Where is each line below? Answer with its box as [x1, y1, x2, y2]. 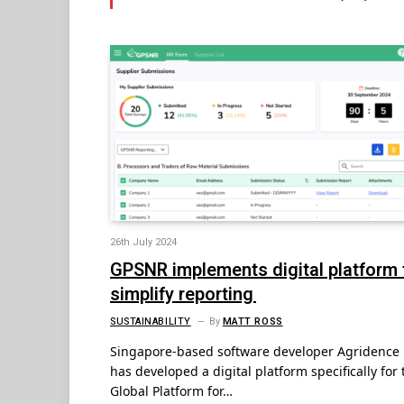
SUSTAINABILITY [110, 314, 191, 330]
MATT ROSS [222, 314, 283, 330]
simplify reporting [110, 281, 256, 308]
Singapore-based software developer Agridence [110, 343, 399, 361]
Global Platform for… [110, 382, 233, 400]
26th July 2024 [110, 234, 177, 251]
